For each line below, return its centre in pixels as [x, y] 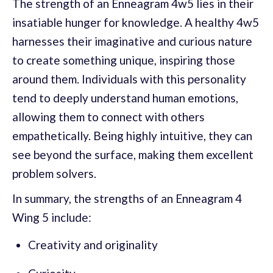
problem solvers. [54, 174]
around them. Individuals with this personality [129, 79]
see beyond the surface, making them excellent [133, 155]
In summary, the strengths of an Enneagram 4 [127, 199]
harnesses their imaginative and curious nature [132, 41]
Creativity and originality [93, 245]
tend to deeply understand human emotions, [125, 98]
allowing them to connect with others [108, 117]
